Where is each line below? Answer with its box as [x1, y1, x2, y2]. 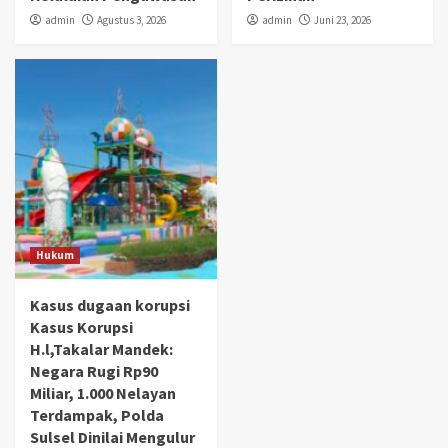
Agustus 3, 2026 [97, 13, 166, 28]
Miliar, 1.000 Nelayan [30, 383, 176, 404]
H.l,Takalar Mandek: [30, 339, 173, 360]
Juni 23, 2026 [313, 13, 371, 28]
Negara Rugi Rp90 [30, 361, 158, 382]
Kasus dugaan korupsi [30, 295, 190, 316]
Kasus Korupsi [30, 317, 133, 338]
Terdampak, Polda [30, 405, 164, 426]
